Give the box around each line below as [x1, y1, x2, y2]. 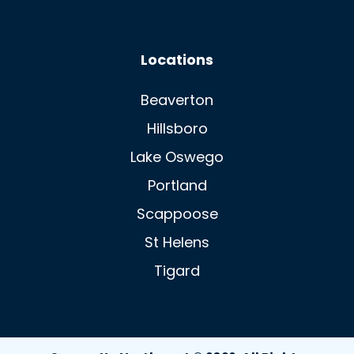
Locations [141, 53, 213, 69]
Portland [147, 179, 207, 194]
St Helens [145, 235, 209, 251]
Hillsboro [146, 122, 208, 137]
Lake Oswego [130, 150, 224, 166]
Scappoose [136, 207, 218, 223]
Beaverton [141, 93, 213, 109]
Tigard [154, 264, 200, 280]
